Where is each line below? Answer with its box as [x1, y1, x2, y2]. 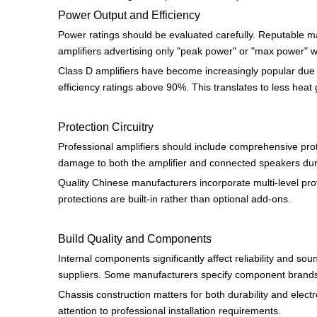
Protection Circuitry [58, 120, 154, 133]
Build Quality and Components [58, 232, 212, 245]
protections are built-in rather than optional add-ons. [58, 193, 291, 204]
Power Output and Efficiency [58, 8, 200, 21]
